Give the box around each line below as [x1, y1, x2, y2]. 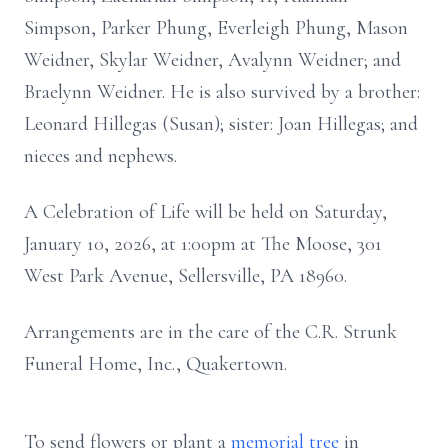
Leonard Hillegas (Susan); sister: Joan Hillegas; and [24, 112, 418, 136]
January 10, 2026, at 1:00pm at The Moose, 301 [24, 232, 382, 256]
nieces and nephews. [24, 144, 177, 168]
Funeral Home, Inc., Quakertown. [24, 352, 287, 376]
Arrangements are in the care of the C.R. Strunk [24, 320, 397, 344]
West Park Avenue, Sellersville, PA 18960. [24, 264, 347, 288]
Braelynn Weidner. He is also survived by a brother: [24, 80, 420, 104]
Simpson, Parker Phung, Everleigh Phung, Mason [24, 16, 408, 40]
